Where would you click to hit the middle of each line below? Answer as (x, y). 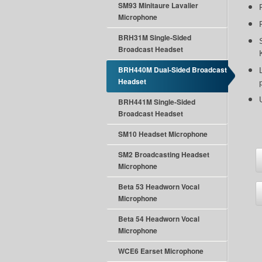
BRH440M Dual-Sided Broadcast (173, 70)
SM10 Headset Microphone (163, 134)
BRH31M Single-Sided (155, 37)
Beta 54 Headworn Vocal (159, 219)
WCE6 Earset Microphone (161, 251)
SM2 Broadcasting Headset (164, 154)
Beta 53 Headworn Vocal (159, 187)
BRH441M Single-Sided (157, 102)
